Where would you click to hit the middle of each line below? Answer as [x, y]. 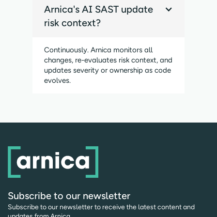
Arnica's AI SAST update [99, 9]
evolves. [58, 81]
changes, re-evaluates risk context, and [108, 60]
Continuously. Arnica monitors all [99, 50]
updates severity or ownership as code [108, 70]
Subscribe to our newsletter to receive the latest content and [101, 207]
